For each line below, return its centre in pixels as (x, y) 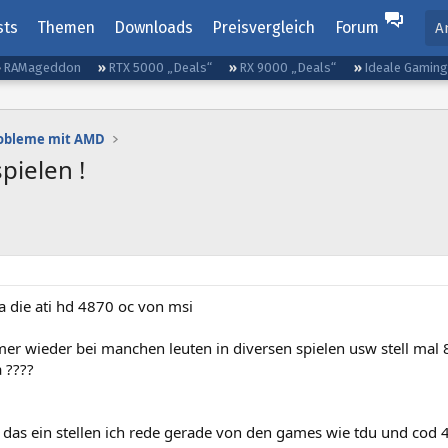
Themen (65, 27)
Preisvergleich (264, 27)
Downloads (154, 27)
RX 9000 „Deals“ (288, 67)
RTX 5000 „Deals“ (160, 67)
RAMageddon (42, 67)
